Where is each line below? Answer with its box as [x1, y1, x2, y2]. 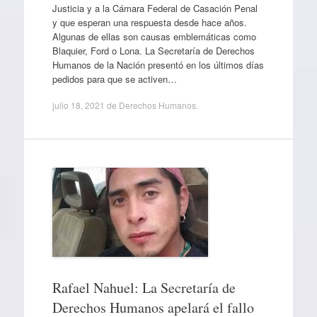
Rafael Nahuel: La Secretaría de [52, 278, 236, 297]
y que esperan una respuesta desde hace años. [52, 15, 247, 29]
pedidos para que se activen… [52, 71, 177, 86]
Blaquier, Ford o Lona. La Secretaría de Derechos [52, 43, 255, 57]
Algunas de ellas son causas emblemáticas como [52, 29, 256, 43]
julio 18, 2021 [52, 99, 105, 111]
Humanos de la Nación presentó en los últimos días [52, 57, 264, 71]
